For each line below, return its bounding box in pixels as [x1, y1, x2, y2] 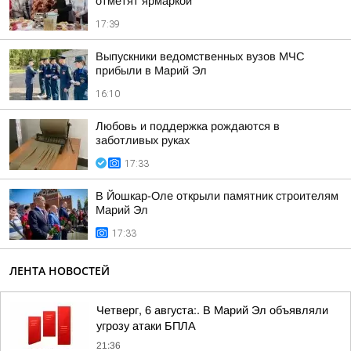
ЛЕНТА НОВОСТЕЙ [9, 263, 110, 278]
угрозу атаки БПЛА [96, 320, 196, 332]
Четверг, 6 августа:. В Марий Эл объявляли [96, 304, 328, 317]
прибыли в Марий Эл [96, 64, 207, 77]
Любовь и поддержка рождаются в [96, 120, 280, 132]
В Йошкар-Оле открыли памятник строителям [96, 190, 338, 202]
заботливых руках [96, 134, 190, 147]
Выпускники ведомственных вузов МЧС [96, 50, 305, 63]
